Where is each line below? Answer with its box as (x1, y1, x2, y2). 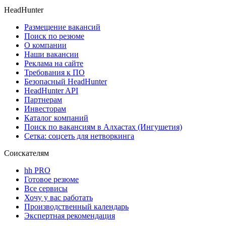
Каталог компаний (24, 113, 88, 122)
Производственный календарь (24, 202, 129, 211)
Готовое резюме (24, 175, 79, 184)
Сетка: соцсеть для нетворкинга (24, 131, 134, 140)
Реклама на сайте (24, 59, 83, 68)
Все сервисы (24, 184, 68, 193)
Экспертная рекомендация (24, 211, 115, 220)
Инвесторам (24, 104, 66, 113)
